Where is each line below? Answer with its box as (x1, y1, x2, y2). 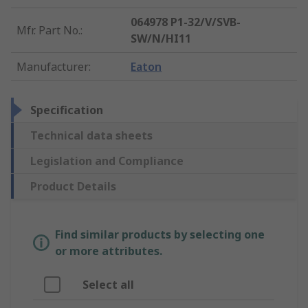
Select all (82, 277, 134, 293)
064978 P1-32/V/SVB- (131, 14, 241, 30)
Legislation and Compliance (30, 153, 184, 169)
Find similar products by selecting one (55, 227, 265, 243)
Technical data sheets (30, 128, 153, 144)
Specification (30, 102, 103, 118)
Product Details (30, 179, 116, 195)
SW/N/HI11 (131, 31, 192, 47)
